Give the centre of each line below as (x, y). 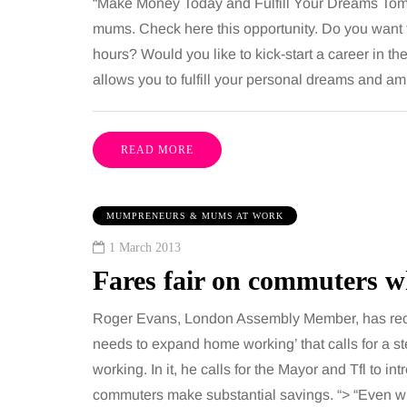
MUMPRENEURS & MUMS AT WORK (195, 216)
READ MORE (157, 150)
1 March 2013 (145, 248)
